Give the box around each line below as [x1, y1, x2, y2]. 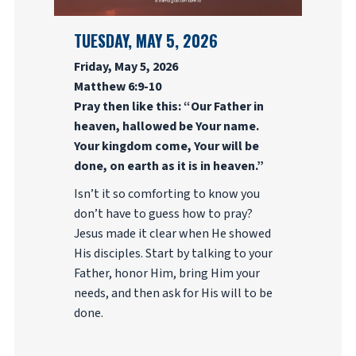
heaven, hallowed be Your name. [73, 118, 259, 135]
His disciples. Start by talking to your [73, 245, 273, 262]
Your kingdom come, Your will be [73, 137, 259, 155]
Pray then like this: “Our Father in [73, 98, 264, 115]
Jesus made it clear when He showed [73, 225, 271, 242]
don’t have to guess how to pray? [73, 205, 253, 222]
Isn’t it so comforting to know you [73, 185, 260, 203]
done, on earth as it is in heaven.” [73, 157, 264, 175]
